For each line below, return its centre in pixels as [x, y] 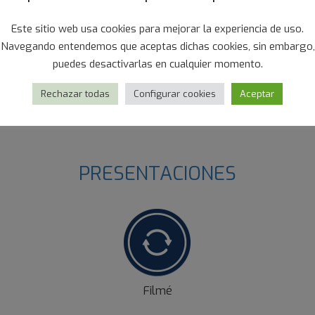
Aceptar [257, 94]
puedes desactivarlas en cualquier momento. [157, 64]
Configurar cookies [175, 94]
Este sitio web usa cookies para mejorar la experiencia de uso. [157, 29]
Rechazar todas [75, 94]
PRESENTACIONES [157, 174]
